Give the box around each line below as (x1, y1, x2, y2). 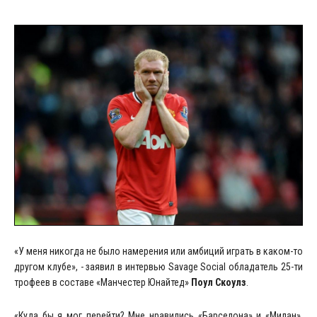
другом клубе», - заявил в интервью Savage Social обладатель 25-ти (14, 260, 303, 272)
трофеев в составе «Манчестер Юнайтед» (14, 276, 191, 288)
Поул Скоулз (191, 276, 246, 288)
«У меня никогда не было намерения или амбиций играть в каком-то (14, 245, 303, 257)
